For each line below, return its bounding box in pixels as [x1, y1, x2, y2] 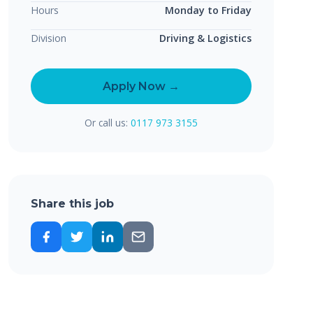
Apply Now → [103, 79, 180, 93]
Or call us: [85, 115, 131, 129]
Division [31, 31, 66, 45]
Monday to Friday [165, 3, 252, 17]
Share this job [31, 196, 114, 210]
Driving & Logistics [159, 31, 252, 45]
